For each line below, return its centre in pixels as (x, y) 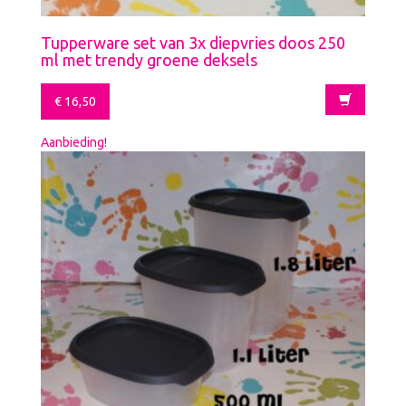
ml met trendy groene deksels (149, 59)
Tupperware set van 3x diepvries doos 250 (193, 42)
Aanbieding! (74, 142)
